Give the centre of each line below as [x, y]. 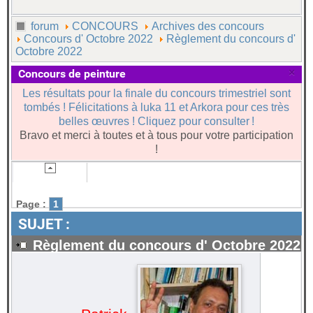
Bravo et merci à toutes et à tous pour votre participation [156, 136]
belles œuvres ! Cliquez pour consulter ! [156, 122]
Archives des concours [208, 26]
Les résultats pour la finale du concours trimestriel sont [156, 94]
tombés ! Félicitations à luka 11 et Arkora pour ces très [156, 108]
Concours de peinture [72, 73]
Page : [31, 204]
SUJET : [44, 224]
